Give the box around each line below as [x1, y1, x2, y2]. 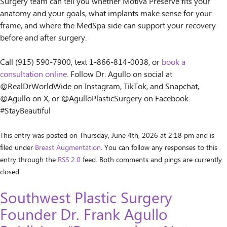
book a [162, 56, 185, 69]
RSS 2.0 [58, 155, 81, 166]
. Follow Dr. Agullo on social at [67, 68, 172, 81]
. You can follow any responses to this [101, 142, 217, 154]
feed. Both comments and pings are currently [81, 155, 222, 166]
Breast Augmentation [35, 142, 101, 154]
